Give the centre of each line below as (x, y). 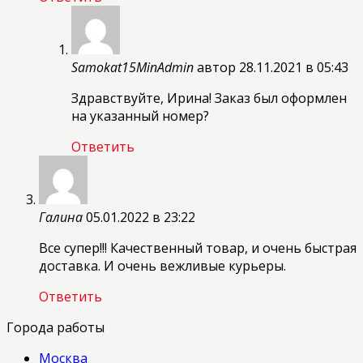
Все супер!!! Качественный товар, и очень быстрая (198, 248)
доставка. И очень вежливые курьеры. (162, 266)
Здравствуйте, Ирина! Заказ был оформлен (209, 98)
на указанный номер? (140, 116)
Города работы (56, 328)
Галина (61, 218)
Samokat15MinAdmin (132, 68)
